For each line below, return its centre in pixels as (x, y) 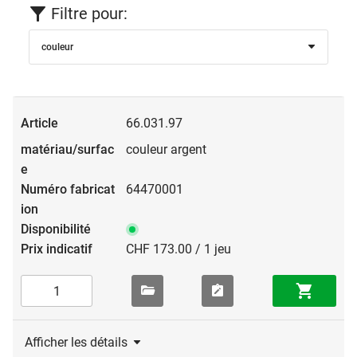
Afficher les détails (76, 343)
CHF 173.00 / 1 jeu (178, 249)
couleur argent (166, 150)
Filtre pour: (89, 14)
